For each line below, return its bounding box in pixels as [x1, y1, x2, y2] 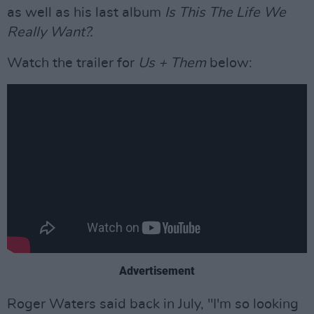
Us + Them [138, 56, 206, 70]
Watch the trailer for [7, 56, 138, 70]
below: [206, 56, 252, 70]
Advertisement [119, 264, 195, 278]
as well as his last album [7, 6, 165, 20]
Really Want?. [7, 25, 93, 39]
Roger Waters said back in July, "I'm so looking [7, 296, 299, 311]
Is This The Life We [165, 6, 286, 20]
